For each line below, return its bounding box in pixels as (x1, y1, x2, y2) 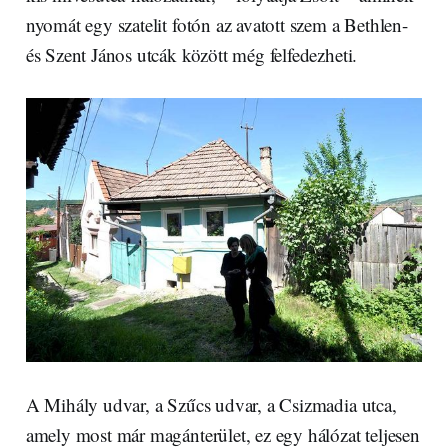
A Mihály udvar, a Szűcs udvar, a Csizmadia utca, (25, 391, 397, 417)
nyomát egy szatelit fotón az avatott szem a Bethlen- (25, 12, 408, 38)
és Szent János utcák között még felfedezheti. (25, 42, 358, 68)
